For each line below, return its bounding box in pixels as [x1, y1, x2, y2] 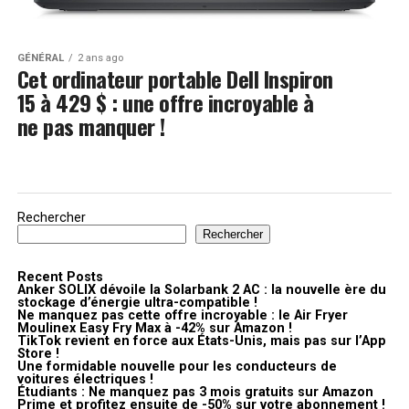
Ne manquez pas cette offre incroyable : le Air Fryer [16, 308, 348, 324]
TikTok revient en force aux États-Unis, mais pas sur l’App [16, 333, 386, 350]
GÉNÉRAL [16, 52, 64, 65]
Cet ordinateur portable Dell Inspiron [16, 62, 333, 96]
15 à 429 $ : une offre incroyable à [16, 86, 314, 120]
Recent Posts [16, 269, 103, 286]
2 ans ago [77, 52, 123, 65]
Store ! [16, 346, 59, 362]
